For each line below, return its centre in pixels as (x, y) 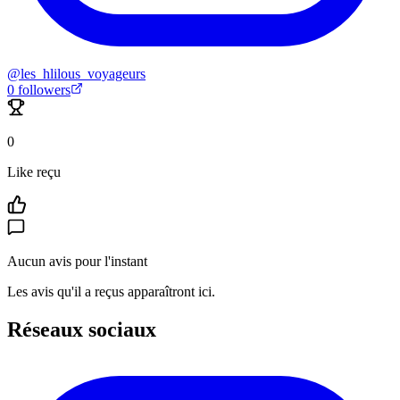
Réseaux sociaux (82, 330)
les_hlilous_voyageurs (83, 74)
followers (42, 90)
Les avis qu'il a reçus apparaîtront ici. (111, 292)
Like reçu (34, 172)
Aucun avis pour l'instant (77, 262)
